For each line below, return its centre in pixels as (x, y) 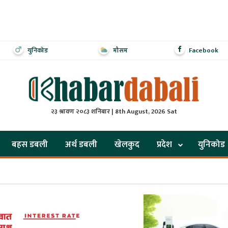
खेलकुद (127, 144)
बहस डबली (30, 144)
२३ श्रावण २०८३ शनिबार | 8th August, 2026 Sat (114, 111)
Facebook (203, 50)
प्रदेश (164, 144)
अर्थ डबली (81, 144)
